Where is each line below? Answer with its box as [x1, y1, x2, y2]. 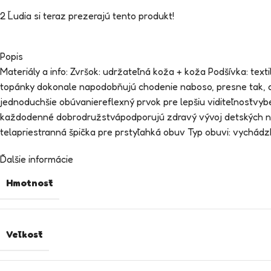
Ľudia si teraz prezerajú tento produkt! [8, 10, 174, 22]
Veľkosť [6, 228, 43, 240]
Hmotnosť [6, 177, 53, 189]
